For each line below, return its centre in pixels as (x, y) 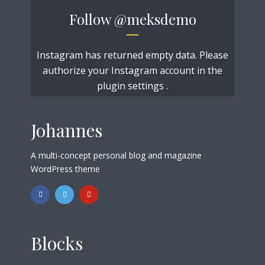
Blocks (57, 243)
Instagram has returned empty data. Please (132, 55)
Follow (91, 19)
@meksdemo (155, 19)
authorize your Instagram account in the (132, 71)
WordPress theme (65, 169)
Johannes (67, 130)
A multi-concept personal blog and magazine (116, 155)
